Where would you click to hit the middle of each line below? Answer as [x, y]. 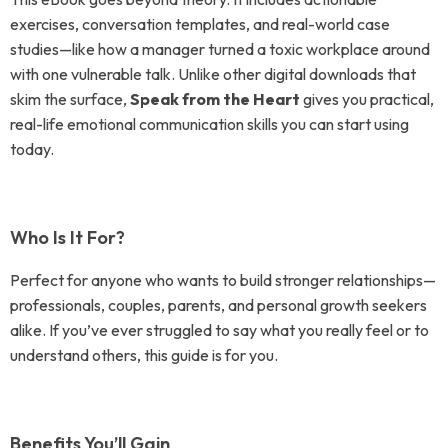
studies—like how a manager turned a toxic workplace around [220, 49]
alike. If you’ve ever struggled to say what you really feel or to [219, 330]
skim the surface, [70, 99]
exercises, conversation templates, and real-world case [200, 24]
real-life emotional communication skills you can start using [209, 124]
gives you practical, [367, 99]
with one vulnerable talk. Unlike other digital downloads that [213, 74]
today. [32, 149]
